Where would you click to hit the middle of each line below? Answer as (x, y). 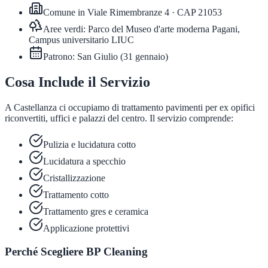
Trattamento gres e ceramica (96, 211)
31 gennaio (144, 57)
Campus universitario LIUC (81, 40)
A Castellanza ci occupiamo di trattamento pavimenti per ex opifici (130, 107)
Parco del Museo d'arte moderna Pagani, (164, 29)
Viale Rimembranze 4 (128, 13)
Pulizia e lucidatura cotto (89, 144)
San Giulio (98, 57)
